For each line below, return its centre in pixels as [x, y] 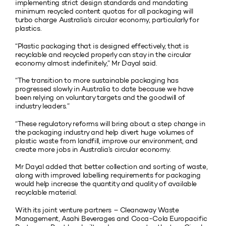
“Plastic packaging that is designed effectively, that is [102, 46]
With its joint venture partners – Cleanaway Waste [97, 210]
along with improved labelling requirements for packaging [108, 176]
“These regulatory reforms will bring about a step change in [110, 124]
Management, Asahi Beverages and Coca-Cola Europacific [111, 218]
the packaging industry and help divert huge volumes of [104, 132]
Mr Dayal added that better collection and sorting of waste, [111, 167]
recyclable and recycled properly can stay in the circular [103, 54]
